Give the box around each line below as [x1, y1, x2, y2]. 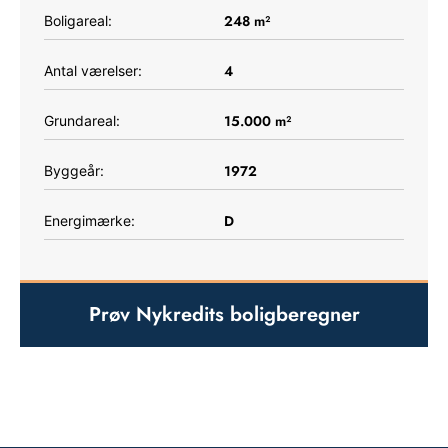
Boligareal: [44, 11, 112, 29]
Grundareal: [44, 111, 120, 129]
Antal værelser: [44, 61, 142, 79]
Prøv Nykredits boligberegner [88, 299, 360, 329]
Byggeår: [44, 161, 104, 179]
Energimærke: [44, 211, 135, 229]
